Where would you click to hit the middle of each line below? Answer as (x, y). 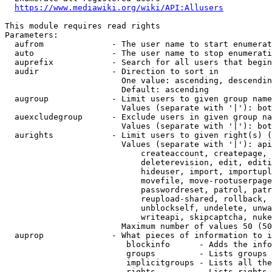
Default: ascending (107, 90)
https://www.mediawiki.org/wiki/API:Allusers (119, 8)
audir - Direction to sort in (112, 71)
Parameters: (32, 35)
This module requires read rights (83, 26)
